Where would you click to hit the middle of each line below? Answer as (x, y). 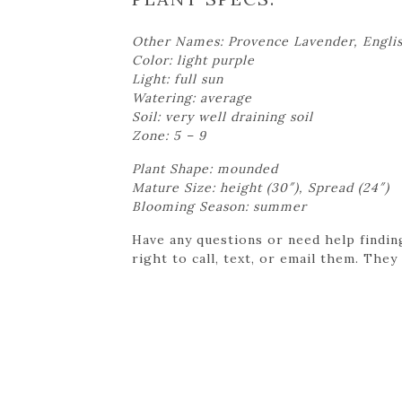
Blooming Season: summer (219, 206)
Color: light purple (193, 60)
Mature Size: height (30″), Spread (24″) (261, 187)
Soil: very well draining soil (223, 116)
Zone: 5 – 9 (169, 135)
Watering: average (192, 97)
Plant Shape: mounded (205, 168)
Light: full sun (178, 79)
